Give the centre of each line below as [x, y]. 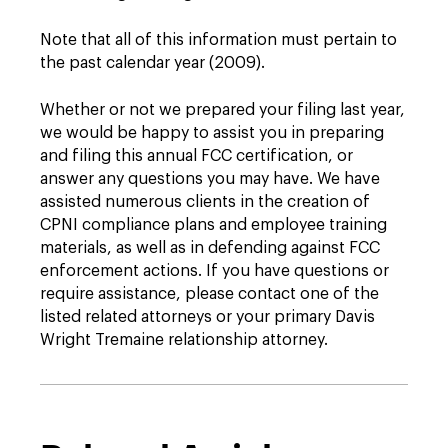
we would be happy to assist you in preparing [212, 133]
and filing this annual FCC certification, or [196, 156]
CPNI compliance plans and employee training [213, 225]
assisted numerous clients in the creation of [205, 202]
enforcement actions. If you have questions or [214, 271]
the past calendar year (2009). [152, 63]
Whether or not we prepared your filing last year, [222, 110]
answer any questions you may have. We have [210, 179]
